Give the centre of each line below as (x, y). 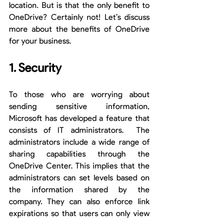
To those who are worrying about (79, 95)
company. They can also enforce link (79, 202)
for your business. (40, 41)
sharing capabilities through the (79, 154)
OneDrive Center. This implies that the (79, 166)
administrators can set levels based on (79, 178)
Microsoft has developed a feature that (79, 118)
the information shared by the (79, 190)
